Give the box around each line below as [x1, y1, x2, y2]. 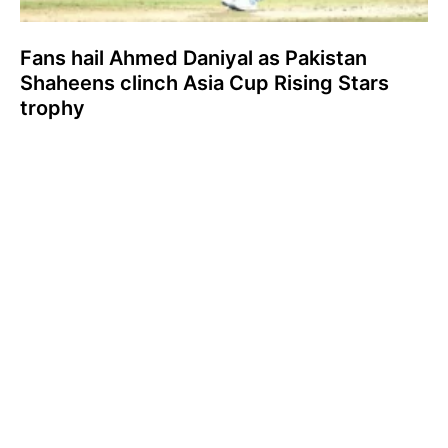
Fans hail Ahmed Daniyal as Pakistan [20, 45, 367, 70]
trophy [20, 95, 85, 120]
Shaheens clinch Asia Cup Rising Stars [20, 70, 389, 95]
